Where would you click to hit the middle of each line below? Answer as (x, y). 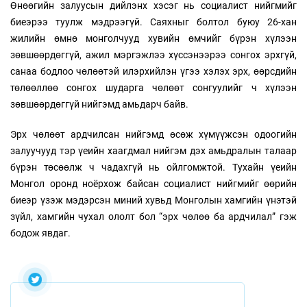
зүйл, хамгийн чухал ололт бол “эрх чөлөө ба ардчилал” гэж (153, 217)
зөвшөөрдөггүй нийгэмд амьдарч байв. (99, 105)
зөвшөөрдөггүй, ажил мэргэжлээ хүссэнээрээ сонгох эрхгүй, (153, 55)
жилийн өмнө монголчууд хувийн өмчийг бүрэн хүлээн (153, 39)
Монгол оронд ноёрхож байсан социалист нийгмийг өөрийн (153, 184)
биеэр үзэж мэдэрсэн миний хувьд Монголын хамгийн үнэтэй (153, 200)
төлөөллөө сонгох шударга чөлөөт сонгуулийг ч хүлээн (153, 88)
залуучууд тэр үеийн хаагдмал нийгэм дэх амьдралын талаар (153, 151)
